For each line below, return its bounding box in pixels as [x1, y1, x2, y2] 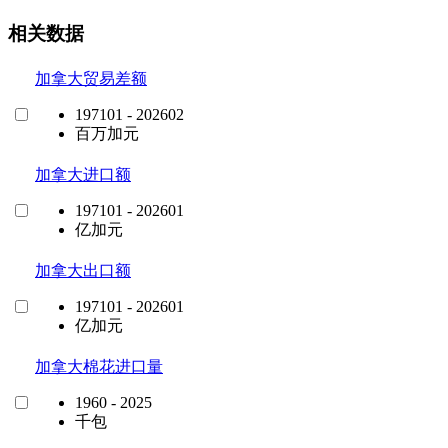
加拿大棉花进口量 [35, 357, 163, 375]
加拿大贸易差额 [35, 69, 147, 87]
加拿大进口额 [35, 165, 131, 183]
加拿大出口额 [35, 261, 131, 279]
